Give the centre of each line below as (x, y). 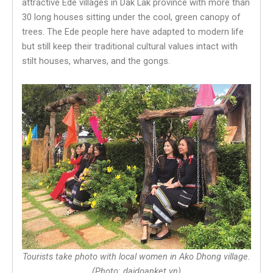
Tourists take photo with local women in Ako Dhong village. (136, 256)
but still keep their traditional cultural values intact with (130, 47)
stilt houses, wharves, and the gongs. (96, 61)
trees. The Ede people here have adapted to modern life (133, 32)
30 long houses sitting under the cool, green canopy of (131, 17)
